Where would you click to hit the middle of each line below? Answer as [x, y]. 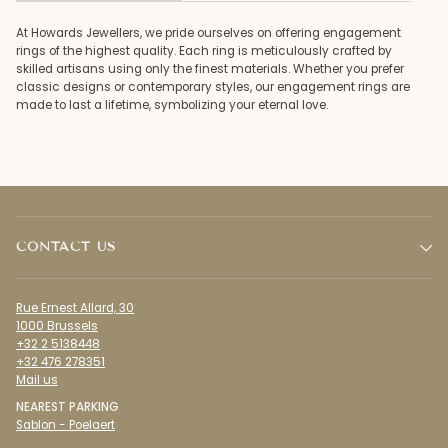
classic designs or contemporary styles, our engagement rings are [213, 87]
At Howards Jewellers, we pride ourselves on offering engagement [208, 33]
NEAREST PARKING [67, 407]
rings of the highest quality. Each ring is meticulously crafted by [204, 51]
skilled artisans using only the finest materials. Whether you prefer [210, 69]
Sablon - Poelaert [65, 425]
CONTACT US [66, 247]
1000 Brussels [57, 326]
